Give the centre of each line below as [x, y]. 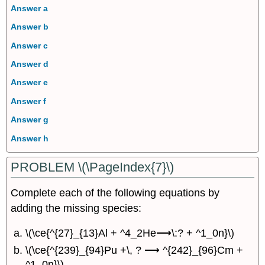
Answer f [29, 101]
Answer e [30, 83]
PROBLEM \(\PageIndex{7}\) [93, 167]
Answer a [30, 8]
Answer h [30, 138]
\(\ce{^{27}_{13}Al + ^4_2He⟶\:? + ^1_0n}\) [130, 233]
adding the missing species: [76, 208]
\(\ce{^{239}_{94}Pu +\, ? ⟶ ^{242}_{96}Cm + [135, 250]
